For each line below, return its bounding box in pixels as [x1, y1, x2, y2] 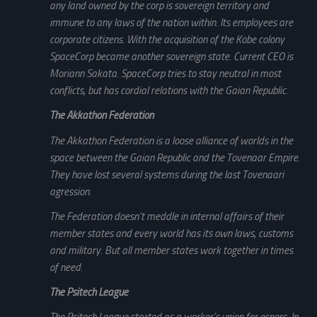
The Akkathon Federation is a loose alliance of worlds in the [50, 134, 293, 147]
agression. [50, 185, 91, 198]
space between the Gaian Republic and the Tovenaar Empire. [50, 151, 300, 164]
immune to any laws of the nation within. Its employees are [50, 16, 293, 30]
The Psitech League [50, 286, 128, 299]
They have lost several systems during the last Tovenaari [50, 168, 284, 181]
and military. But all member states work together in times [50, 243, 293, 257]
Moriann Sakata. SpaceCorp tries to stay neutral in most [50, 67, 281, 81]
